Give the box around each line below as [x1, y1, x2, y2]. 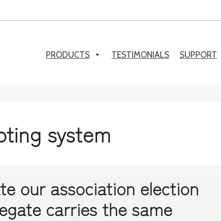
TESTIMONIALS [111, 49, 169, 60]
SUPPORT [180, 49, 217, 60]
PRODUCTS [46, 49, 90, 60]
